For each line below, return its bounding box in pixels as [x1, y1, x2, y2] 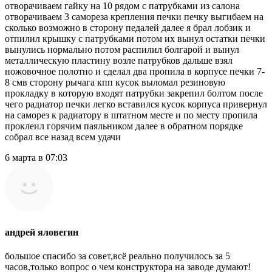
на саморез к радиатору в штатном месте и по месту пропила [5, 109, 257, 120]
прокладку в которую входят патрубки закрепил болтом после [5, 87, 263, 98]
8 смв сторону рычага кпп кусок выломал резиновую [5, 76, 225, 87]
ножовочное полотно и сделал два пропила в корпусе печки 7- [5, 66, 265, 76]
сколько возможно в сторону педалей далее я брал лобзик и [5, 22, 251, 33]
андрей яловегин [5, 227, 78, 238]
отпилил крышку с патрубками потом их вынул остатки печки [5, 33, 265, 44]
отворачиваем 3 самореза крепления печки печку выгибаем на [5, 11, 263, 22]
